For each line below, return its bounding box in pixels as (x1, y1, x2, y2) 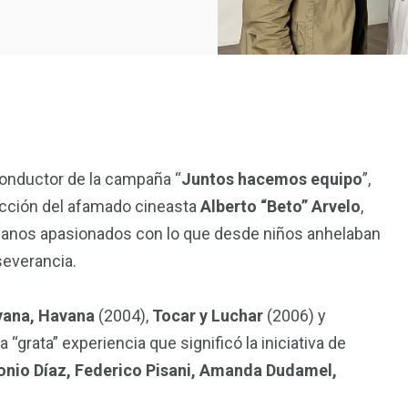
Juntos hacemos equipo (181, 168, 362, 189)
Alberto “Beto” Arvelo (200, 196, 361, 216)
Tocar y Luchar (152, 305, 263, 325)
